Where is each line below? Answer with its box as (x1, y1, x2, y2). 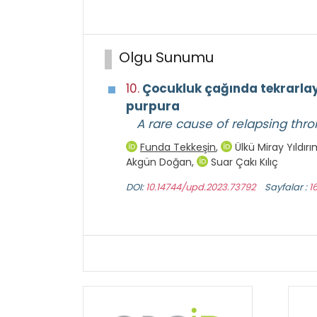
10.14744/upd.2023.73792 (146, 180, 255, 195)
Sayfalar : (265, 180, 309, 195)
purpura (126, 98, 180, 115)
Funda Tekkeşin (140, 140, 216, 155)
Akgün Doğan (126, 155, 192, 170)
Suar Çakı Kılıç (208, 155, 278, 170)
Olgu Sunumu (119, 47, 214, 68)
